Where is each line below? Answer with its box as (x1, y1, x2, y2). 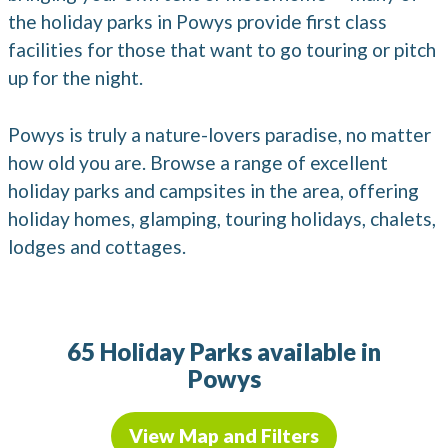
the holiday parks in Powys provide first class (8, 10, 387, 34)
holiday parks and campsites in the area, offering (8, 179, 419, 203)
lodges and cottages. (8, 235, 186, 259)
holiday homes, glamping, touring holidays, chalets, (8, 207, 436, 231)
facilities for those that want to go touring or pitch (8, 38, 436, 62)
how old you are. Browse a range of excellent (8, 151, 388, 175)
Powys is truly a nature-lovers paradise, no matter (8, 123, 431, 147)
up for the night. (8, 66, 143, 90)
